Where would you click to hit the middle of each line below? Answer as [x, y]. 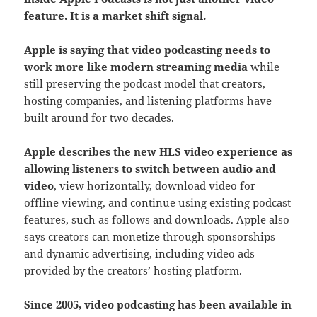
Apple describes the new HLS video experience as [158, 152]
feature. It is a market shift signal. [115, 16]
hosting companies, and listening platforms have [148, 101]
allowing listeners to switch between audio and [150, 169]
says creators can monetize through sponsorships [150, 237]
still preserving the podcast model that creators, [145, 84]
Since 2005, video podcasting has [112, 305]
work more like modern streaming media [136, 67]
